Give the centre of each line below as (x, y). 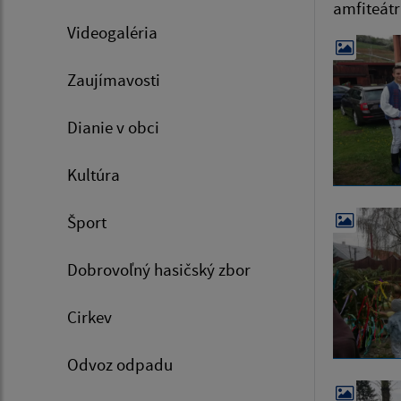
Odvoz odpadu (120, 365)
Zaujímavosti (114, 80)
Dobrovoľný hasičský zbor (159, 270)
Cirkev (90, 317)
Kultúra (94, 175)
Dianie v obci (113, 128)
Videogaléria (112, 33)
